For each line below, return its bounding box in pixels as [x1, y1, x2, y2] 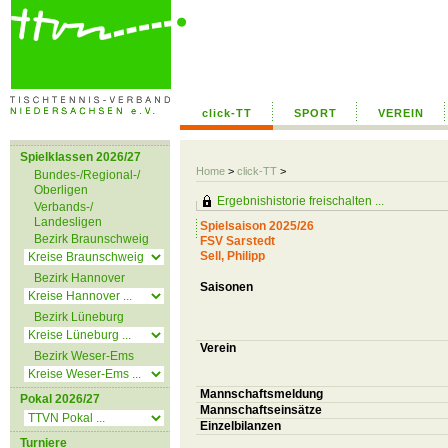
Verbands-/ [34, 200, 93, 214]
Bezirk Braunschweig [34, 232, 149, 246]
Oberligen [34, 183, 88, 197]
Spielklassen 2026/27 [20, 150, 141, 164]
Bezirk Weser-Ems [34, 349, 134, 363]
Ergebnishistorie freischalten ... [217, 194, 384, 208]
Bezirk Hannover [34, 271, 125, 285]
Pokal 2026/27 [20, 392, 100, 406]
